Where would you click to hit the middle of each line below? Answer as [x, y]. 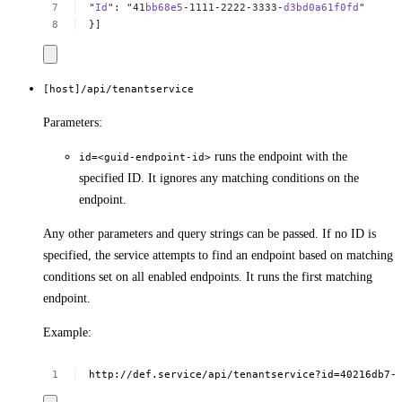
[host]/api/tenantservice [118, 88]
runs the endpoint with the [279, 156]
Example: [67, 332]
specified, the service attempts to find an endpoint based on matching [218, 255]
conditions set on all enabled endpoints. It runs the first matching [208, 276]
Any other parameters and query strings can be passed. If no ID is [210, 233]
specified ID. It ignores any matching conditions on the [219, 178]
